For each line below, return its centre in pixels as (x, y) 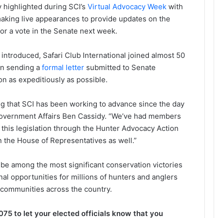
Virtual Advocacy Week (127, 7)
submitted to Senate (120, 68)
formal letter (63, 68)
